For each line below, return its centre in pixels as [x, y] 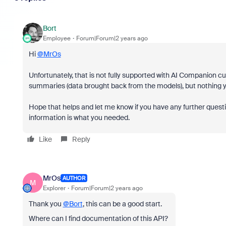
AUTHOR [74, 178]
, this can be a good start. [123, 204]
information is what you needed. [79, 118]
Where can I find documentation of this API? [99, 218]
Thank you [46, 204]
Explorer [54, 188]
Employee [56, 38]
